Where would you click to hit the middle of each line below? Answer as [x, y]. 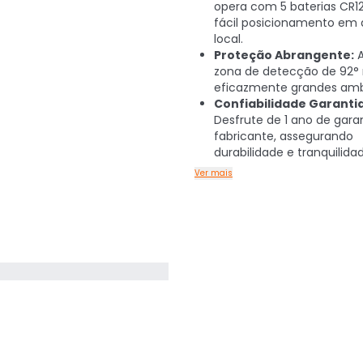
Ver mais [214, 173]
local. [228, 39]
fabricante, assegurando [284, 136]
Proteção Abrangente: [284, 55]
